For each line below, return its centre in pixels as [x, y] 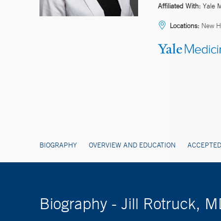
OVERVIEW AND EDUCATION [132, 145]
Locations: [184, 25]
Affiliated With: [179, 6]
